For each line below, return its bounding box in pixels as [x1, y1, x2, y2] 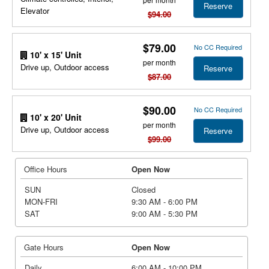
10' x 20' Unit [27, 110, 82, 123]
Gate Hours [24, 241, 64, 253]
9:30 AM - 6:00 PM [131, 196, 198, 207]
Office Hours [24, 163, 67, 175]
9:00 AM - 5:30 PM [131, 208, 198, 219]
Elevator [20, 4, 49, 16]
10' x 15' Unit [27, 48, 82, 61]
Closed [131, 184, 156, 195]
